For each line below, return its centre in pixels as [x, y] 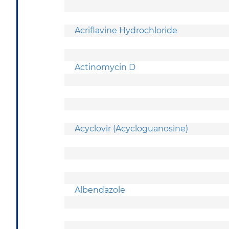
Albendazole [100, 190]
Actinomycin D [106, 67]
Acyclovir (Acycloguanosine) [131, 128]
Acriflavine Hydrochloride [126, 30]
